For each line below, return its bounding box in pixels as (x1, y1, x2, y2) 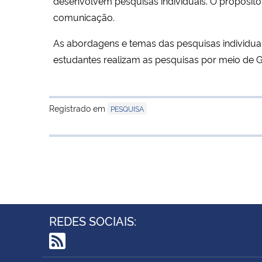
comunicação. (53, 10, 115, 23)
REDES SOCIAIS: (49, 212, 136, 229)
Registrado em (49, 102, 108, 113)
